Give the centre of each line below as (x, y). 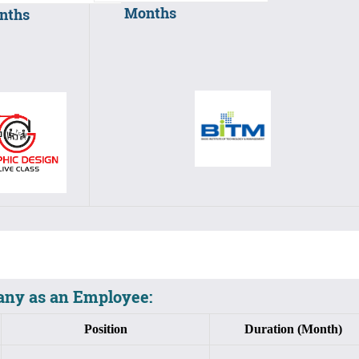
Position (105, 329)
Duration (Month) (293, 329)
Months (150, 13)
